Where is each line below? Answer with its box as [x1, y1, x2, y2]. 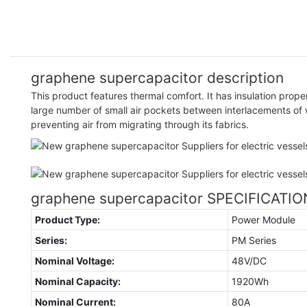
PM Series [231, 234, 276, 246]
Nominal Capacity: [34, 275, 121, 287]
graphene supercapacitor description [31, 69, 284, 86]
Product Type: [34, 213, 100, 225]
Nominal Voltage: [34, 254, 114, 267]
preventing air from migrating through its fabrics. [31, 118, 249, 130]
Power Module [231, 213, 295, 225]
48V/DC [231, 254, 267, 267]
